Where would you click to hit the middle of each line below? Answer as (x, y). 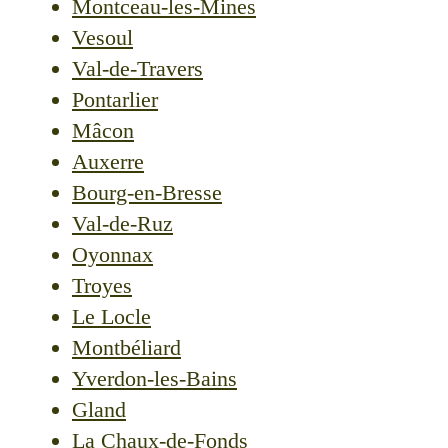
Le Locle (111, 317)
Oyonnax (112, 255)
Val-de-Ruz (122, 224)
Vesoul (102, 38)
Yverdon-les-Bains (154, 379)
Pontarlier (115, 100)
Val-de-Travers (137, 69)
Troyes (102, 286)
